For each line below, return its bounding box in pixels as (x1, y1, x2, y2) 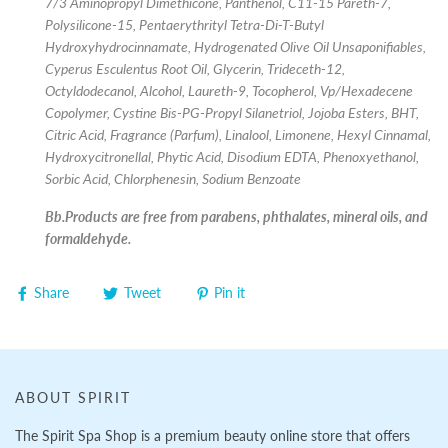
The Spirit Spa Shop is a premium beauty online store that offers (15, 426, 410, 444)
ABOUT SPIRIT (15, 388, 131, 406)
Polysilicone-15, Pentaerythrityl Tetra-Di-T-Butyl (45, 16, 324, 33)
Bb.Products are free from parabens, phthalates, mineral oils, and (45, 208, 428, 225)
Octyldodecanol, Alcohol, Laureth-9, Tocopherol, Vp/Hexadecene (45, 82, 413, 99)
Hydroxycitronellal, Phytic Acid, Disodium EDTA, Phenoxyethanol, (45, 148, 419, 165)
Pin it (214, 284, 245, 302)
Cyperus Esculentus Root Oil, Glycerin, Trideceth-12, (45, 60, 345, 77)
